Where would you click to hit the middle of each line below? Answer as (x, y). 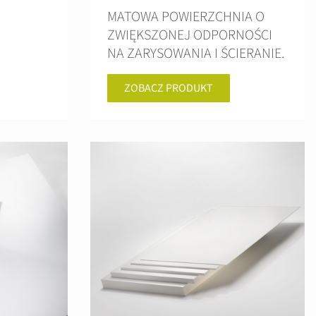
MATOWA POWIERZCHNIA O (186, 17)
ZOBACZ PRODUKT (169, 88)
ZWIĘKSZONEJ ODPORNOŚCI (190, 35)
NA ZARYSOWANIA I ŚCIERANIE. (196, 54)
